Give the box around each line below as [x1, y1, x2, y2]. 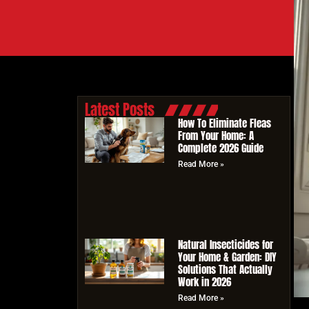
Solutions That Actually [177, 261, 272, 278]
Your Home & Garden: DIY [177, 249, 277, 266]
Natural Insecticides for [177, 237, 273, 253]
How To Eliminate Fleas [177, 115, 271, 131]
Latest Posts [85, 99, 154, 121]
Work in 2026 [177, 274, 231, 290]
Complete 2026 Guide [177, 140, 263, 156]
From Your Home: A [177, 128, 254, 143]
